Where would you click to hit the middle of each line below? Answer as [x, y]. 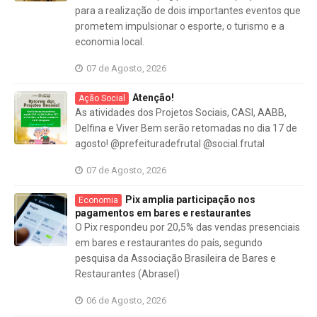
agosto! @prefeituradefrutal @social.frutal [170, 144]
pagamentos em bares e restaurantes [163, 213]
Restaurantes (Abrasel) [127, 274]
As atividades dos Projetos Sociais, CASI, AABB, [181, 113]
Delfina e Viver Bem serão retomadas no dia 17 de [186, 128]
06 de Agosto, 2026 [126, 300]
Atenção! [153, 98]
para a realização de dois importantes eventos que [188, 11]
